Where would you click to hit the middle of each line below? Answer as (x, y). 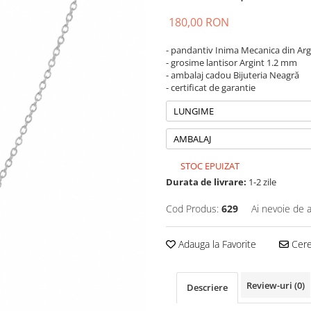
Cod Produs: (192, 209)
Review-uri (270, 285)
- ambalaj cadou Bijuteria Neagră (233, 75)
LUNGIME (194, 111)
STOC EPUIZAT (209, 166)
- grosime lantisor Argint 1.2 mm (232, 62)
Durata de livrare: (206, 182)
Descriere (207, 287)
